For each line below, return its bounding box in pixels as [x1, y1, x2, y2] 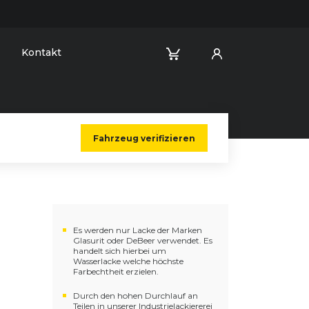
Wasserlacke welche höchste [73, 256, 183, 266]
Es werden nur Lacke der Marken [73, 225, 202, 235]
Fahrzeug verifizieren [93, 132, 195, 143]
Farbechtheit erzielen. [73, 266, 159, 277]
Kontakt [21, 46, 61, 59]
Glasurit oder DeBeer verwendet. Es [73, 235, 212, 246]
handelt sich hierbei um [73, 246, 166, 256]
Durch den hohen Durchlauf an [73, 290, 198, 301]
